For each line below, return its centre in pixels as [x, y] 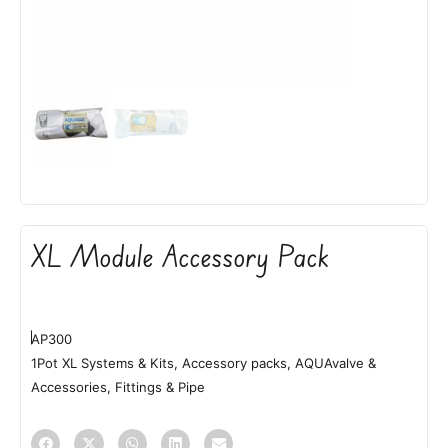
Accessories [69, 386]
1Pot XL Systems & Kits [102, 362]
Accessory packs [234, 362]
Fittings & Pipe [160, 386]
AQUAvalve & [335, 362]
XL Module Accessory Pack [180, 256]
